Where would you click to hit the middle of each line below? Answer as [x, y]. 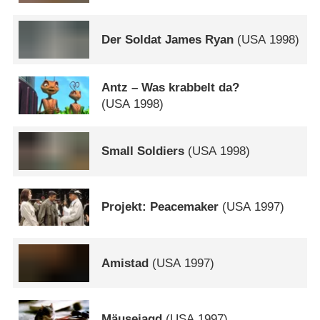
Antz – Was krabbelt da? [171, 87]
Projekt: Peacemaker [160, 207]
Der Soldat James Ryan [168, 39]
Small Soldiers [143, 151]
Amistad [125, 263]
